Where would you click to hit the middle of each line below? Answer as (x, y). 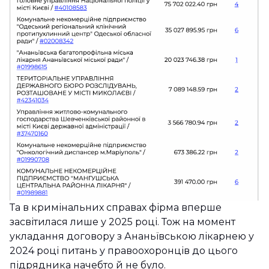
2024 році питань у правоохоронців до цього (124, 251)
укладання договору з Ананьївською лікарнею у (132, 237)
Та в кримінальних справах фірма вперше (116, 208)
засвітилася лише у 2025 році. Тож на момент (122, 222)
